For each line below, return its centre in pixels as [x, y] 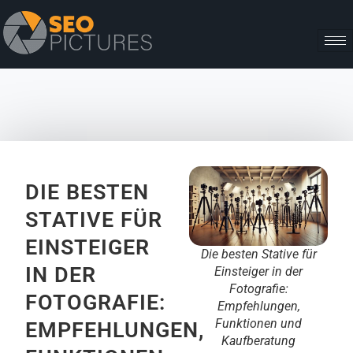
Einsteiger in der [258, 271]
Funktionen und [258, 323]
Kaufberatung [258, 340]
